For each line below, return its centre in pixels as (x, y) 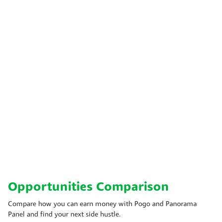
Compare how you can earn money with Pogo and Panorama (102, 204)
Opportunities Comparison (88, 187)
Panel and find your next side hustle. (64, 215)
